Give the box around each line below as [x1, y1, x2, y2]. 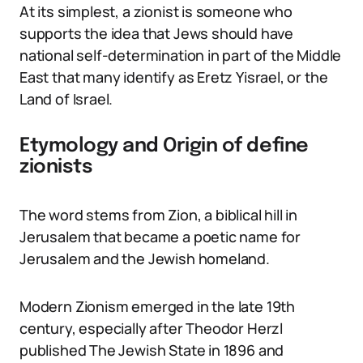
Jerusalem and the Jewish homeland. [19, 249, 270, 268]
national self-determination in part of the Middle [19, 45, 342, 65]
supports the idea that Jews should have [19, 23, 293, 43]
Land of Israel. [19, 89, 113, 109]
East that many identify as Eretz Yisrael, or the [19, 67, 328, 87]
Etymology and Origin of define [19, 136, 309, 156]
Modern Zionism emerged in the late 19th [19, 297, 295, 316]
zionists [19, 157, 93, 177]
